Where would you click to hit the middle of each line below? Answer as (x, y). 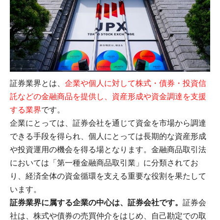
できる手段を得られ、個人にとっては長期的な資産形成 (108, 137)
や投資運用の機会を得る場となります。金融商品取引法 (108, 150)
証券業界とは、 (37, 83)
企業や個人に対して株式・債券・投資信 (136, 83)
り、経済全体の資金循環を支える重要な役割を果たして (108, 176)
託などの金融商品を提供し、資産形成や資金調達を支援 (108, 97)
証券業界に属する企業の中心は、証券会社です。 (96, 203)
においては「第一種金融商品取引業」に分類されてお (104, 163)
